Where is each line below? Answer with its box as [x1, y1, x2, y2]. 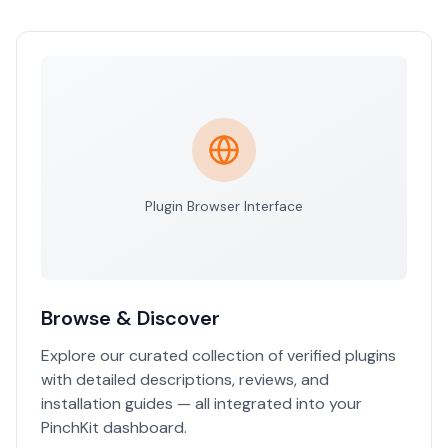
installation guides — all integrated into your [41, 393, 362, 414]
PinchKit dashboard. [41, 417, 187, 438]
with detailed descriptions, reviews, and [41, 369, 329, 390]
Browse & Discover [41, 305, 220, 331]
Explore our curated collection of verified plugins [41, 345, 396, 366]
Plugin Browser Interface [145, 197, 303, 215]
